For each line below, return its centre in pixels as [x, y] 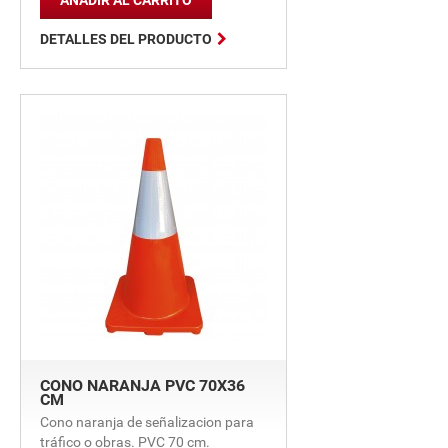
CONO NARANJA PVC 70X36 [142, 385]
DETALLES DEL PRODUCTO [126, 39]
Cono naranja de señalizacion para [147, 422]
